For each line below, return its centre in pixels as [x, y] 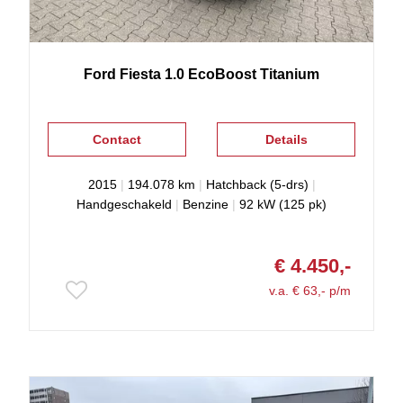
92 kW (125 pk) [283, 205]
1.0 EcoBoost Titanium [242, 75]
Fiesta [140, 75]
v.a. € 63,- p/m [310, 291]
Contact [116, 140]
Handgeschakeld [124, 205]
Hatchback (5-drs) [257, 185]
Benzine [206, 205]
